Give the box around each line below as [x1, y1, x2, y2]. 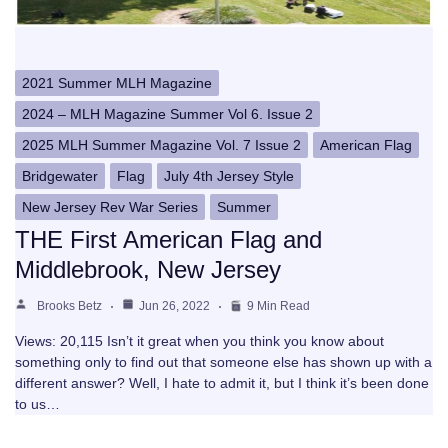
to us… [15, 396, 60, 413]
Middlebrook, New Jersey [15, 256, 281, 284]
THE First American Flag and [15, 226, 322, 254]
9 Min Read [247, 299, 310, 314]
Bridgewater [22, 168, 98, 185]
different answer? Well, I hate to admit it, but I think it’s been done [15, 375, 429, 392]
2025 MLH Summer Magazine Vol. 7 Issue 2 [22, 137, 301, 154]
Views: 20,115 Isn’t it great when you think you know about [15, 333, 384, 350]
